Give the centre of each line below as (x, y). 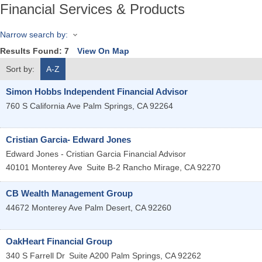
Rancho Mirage (151, 168)
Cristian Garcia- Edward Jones (68, 140)
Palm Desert (108, 208)
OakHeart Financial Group (59, 242)
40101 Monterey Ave (44, 168)
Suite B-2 (104, 168)
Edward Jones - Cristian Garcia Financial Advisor (96, 154)
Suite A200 (89, 256)
